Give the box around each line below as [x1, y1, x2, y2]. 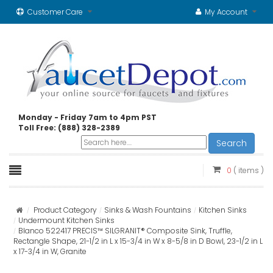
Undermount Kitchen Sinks [18, 215, 115, 225]
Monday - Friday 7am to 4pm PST [18, 112, 157, 122]
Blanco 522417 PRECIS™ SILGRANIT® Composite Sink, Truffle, [18, 225, 232, 236]
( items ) [233, 165, 264, 175]
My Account [205, 7, 247, 17]
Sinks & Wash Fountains [104, 205, 191, 215]
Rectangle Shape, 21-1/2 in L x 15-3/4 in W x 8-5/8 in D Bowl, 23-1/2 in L [13, 236, 263, 246]
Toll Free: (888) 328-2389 [18, 122, 120, 133]
